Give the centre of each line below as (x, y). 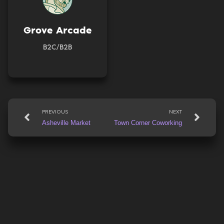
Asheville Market (66, 122)
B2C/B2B (57, 47)
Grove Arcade (57, 30)
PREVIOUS (55, 112)
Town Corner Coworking (148, 122)
